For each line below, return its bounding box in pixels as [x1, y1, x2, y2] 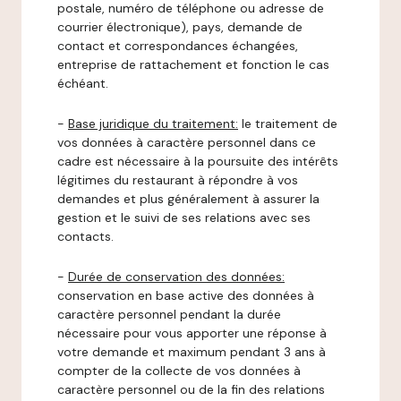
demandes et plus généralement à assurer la [57, 191, 320, 207]
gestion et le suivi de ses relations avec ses [57, 209, 311, 226]
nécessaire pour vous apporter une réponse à [57, 325, 327, 341]
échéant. [57, 75, 108, 91]
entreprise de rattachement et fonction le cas [57, 56, 329, 73]
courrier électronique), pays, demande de [57, 19, 303, 35]
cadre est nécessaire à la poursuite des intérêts [57, 153, 338, 169]
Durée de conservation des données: [68, 269, 285, 285]
